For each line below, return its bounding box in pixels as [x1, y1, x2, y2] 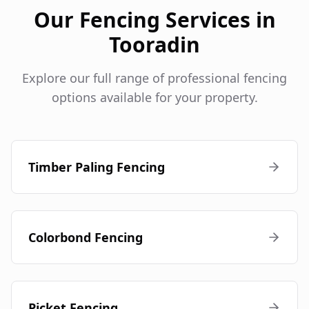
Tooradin [109, 30, 200, 59]
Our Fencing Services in [33, 6, 276, 34]
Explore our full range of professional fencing [22, 70, 287, 87]
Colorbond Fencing [28, 229, 143, 246]
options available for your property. [51, 89, 258, 106]
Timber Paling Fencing [28, 159, 165, 176]
